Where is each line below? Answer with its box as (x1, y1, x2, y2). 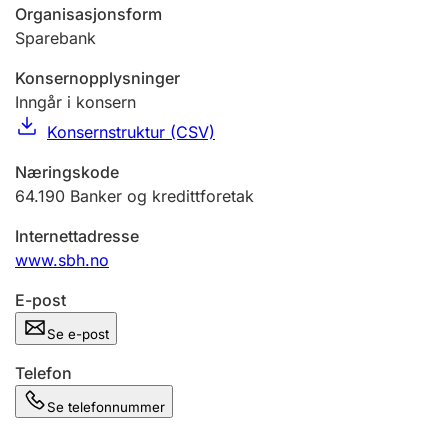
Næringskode (15, 162, 119, 182)
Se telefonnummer (47, 399, 165, 415)
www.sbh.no (15, 250, 109, 270)
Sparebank (15, 28, 96, 48)
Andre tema (34, 2, 129, 22)
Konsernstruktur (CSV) (47, 122, 215, 142)
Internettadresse (15, 226, 139, 246)
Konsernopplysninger (15, 68, 180, 88)
